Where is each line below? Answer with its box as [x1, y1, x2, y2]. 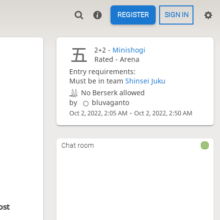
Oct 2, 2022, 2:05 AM [69, 109, 128, 117]
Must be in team [69, 76, 126, 86]
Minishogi [112, 45, 145, 55]
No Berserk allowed [81, 87, 145, 97]
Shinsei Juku [125, 76, 166, 86]
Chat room [61, 141, 94, 149]
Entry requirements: [69, 67, 136, 77]
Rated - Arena [94, 55, 139, 64]
